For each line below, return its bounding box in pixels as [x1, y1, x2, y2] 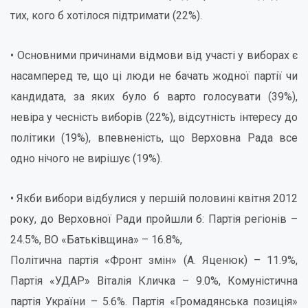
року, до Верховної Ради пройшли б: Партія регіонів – [10, 212, 298, 225]
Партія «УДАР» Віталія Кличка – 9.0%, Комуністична [10, 274, 298, 287]
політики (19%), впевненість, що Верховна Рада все [10, 131, 298, 144]
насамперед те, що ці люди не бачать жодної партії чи [10, 69, 298, 82]
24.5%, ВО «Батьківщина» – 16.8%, [10, 233, 182, 246]
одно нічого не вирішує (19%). [10, 152, 162, 165]
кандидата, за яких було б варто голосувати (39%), [10, 90, 298, 103]
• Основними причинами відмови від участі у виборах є [10, 49, 298, 62]
